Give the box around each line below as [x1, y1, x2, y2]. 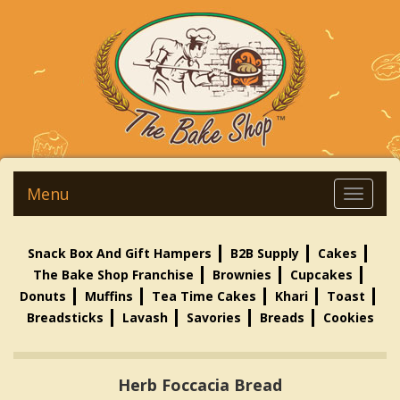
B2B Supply [230, 245, 299, 262]
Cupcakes [289, 266, 353, 283]
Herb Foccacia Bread [118, 374, 282, 396]
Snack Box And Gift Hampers [28, 245, 212, 262]
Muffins [85, 287, 133, 304]
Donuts [20, 287, 66, 304]
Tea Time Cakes [152, 287, 256, 304]
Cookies [322, 309, 374, 326]
